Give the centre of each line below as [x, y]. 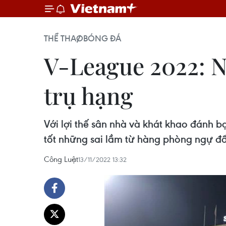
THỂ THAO [64, 38]
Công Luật [61, 159]
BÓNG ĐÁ [102, 38]
